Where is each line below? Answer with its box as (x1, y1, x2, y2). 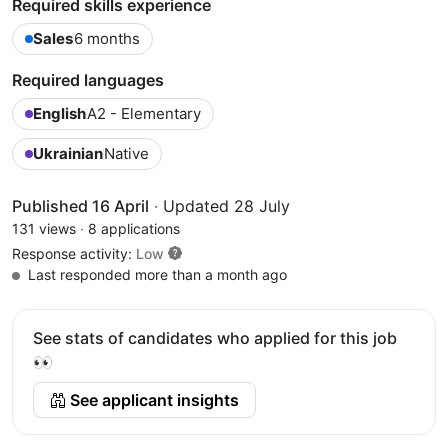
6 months (74, 28, 140, 48)
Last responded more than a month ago (24, 265, 287, 283)
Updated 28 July (163, 195, 290, 216)
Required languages (12, 69, 164, 90)
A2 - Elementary (87, 103, 201, 123)
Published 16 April (12, 195, 149, 216)
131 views (12, 219, 76, 237)
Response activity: (12, 244, 136, 262)
